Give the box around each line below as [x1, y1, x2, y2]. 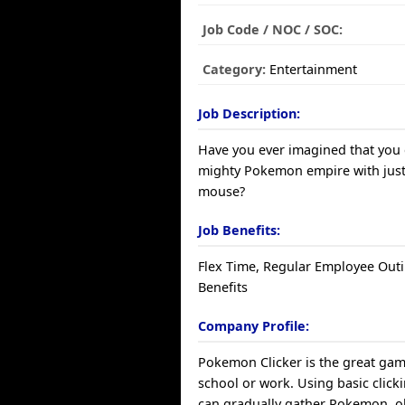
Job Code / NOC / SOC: [202, 21, 344, 38]
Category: [202, 61, 267, 78]
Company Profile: [198, 317, 310, 334]
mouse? [198, 183, 246, 200]
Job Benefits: [198, 221, 281, 239]
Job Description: [198, 105, 301, 122]
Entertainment [266, 61, 358, 78]
